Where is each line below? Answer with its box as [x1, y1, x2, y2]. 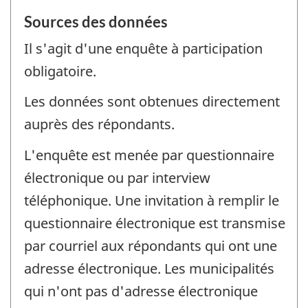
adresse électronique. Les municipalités [24, 258, 274, 278]
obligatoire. [24, 61, 96, 80]
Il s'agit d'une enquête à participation [24, 38, 263, 58]
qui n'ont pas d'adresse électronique [24, 281, 258, 300]
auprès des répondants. [24, 115, 175, 134]
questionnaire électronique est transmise [24, 213, 285, 232]
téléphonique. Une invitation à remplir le [24, 190, 279, 210]
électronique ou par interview [24, 168, 210, 187]
